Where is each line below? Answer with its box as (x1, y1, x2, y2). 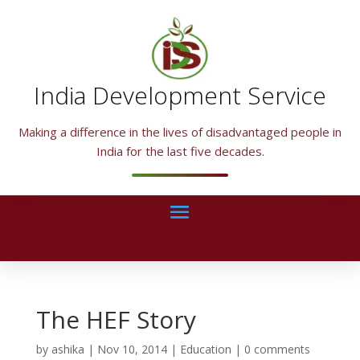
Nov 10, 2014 (96, 342, 167, 358)
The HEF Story (35, 303, 196, 337)
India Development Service (34, 79, 326, 112)
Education (179, 342, 231, 358)
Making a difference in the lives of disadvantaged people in (18, 124, 342, 141)
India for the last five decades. (96, 143, 264, 160)
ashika (51, 342, 84, 358)
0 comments (243, 342, 310, 358)
